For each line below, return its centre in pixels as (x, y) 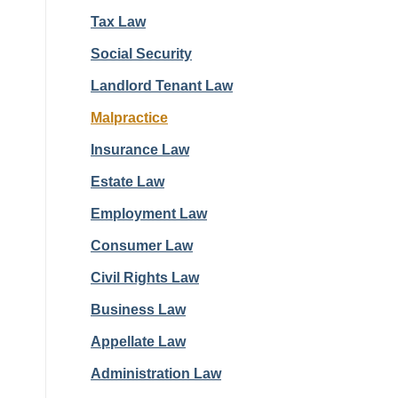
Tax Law (118, 22)
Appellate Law (138, 342)
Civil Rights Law (145, 278)
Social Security (141, 54)
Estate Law (127, 182)
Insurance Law (140, 150)
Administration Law (156, 374)
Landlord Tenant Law (162, 86)
